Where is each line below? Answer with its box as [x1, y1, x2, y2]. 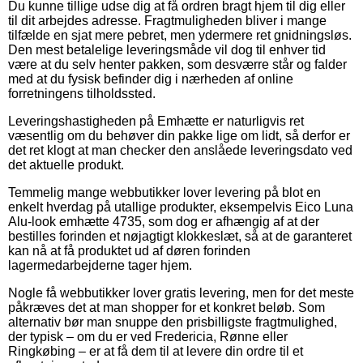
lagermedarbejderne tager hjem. [8, 258, 192, 272]
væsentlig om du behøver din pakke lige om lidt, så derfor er [8, 128, 350, 143]
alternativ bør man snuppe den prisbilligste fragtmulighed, [8, 314, 337, 329]
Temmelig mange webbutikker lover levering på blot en [8, 185, 321, 199]
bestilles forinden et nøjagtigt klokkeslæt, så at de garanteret [8, 228, 352, 243]
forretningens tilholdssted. [8, 86, 156, 100]
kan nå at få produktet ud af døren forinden [8, 243, 250, 258]
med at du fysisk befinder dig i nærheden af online [8, 71, 293, 86]
